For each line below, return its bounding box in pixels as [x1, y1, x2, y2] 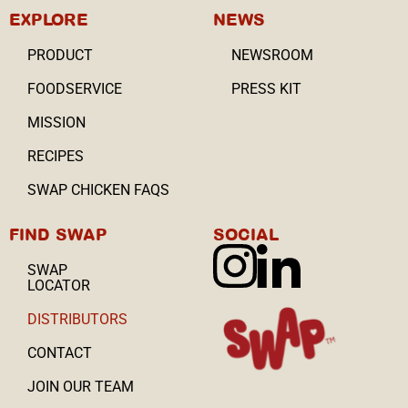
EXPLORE [9, 8, 88, 29]
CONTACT [27, 343, 92, 362]
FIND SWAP [9, 223, 107, 244]
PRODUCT [27, 46, 93, 64]
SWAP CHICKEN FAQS [27, 180, 169, 199]
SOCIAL [213, 223, 279, 244]
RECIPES [27, 147, 84, 165]
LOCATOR [27, 276, 90, 294]
